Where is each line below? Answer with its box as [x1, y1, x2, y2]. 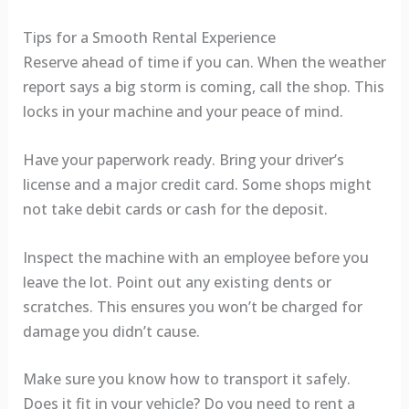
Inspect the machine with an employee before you [22, 246, 369, 267]
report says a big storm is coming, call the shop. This [22, 77, 384, 98]
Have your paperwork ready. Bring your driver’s [22, 149, 344, 170]
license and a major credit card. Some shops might [22, 173, 372, 194]
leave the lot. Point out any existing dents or [22, 271, 331, 292]
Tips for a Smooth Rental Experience [22, 27, 276, 48]
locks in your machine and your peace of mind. [22, 101, 343, 122]
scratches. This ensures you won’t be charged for [22, 296, 362, 317]
